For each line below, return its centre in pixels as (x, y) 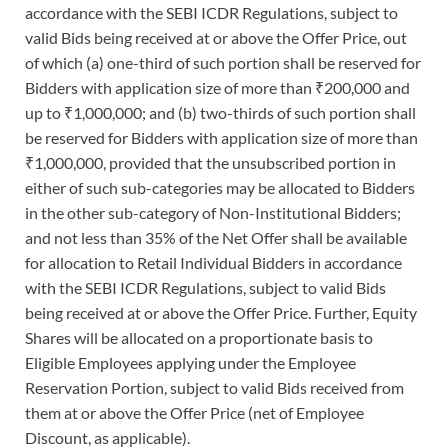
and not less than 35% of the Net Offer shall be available (216, 237)
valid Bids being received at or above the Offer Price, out (216, 37)
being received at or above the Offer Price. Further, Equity (221, 312)
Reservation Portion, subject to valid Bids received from (214, 387)
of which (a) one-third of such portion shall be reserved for (223, 62)
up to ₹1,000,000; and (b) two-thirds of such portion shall (220, 112)
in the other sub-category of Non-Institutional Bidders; (213, 212)
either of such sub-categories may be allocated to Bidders (220, 187)
